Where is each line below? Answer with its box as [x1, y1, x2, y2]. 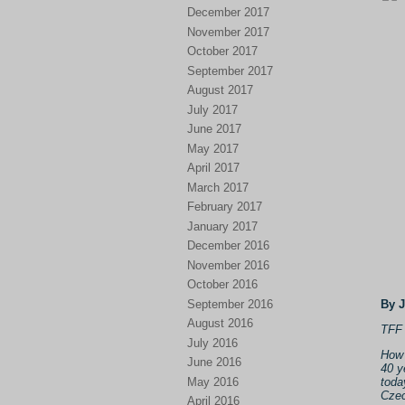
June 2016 [187, 355, 241, 369]
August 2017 [187, 83, 253, 97]
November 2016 [187, 258, 269, 272]
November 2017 [187, 24, 269, 39]
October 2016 [187, 278, 258, 291]
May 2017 [187, 141, 239, 155]
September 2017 [187, 63, 273, 78]
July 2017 [187, 102, 238, 117]
